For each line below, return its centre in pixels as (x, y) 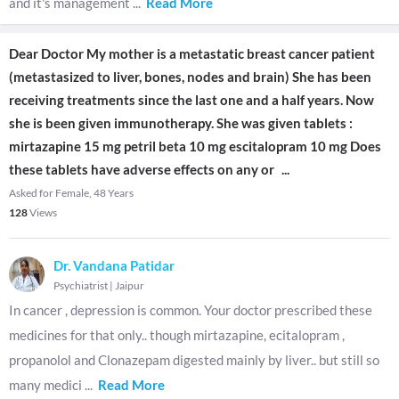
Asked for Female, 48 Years (71, 193)
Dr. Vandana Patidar (114, 265)
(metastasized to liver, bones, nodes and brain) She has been (190, 77)
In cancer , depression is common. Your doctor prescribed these (191, 310)
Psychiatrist (81, 285)
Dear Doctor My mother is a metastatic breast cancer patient (192, 53)
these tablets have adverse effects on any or (142, 169)
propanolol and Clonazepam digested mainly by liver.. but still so (194, 360)
